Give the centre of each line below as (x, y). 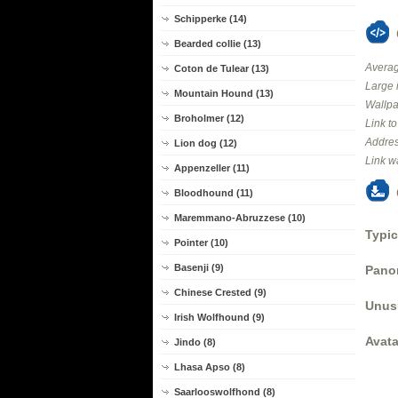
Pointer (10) (201, 243)
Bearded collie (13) (218, 44)
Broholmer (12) (209, 118)
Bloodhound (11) (214, 193)
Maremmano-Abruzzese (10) (240, 218)
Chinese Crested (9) (220, 292)
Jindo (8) (195, 342)
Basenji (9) (199, 267)
